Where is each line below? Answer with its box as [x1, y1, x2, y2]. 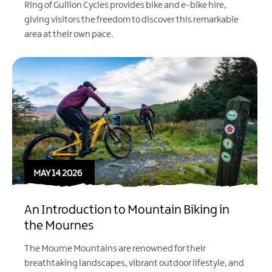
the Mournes [24, 219, 94, 233]
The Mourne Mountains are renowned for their [24, 243, 206, 254]
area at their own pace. [24, 30, 114, 40]
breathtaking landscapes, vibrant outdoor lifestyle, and [24, 258, 244, 268]
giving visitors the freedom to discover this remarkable [24, 15, 239, 25]
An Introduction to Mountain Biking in [24, 203, 229, 217]
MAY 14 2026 [33, 168, 82, 178]
